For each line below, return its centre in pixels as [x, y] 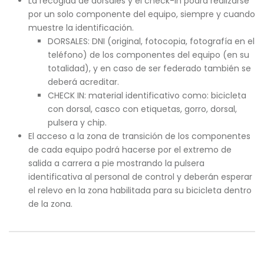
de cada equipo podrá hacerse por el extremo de [130, 150]
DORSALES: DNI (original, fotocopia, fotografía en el [151, 41]
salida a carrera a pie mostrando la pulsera [116, 163]
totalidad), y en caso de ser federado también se [149, 68]
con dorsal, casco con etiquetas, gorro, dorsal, [142, 109]
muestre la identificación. [81, 28]
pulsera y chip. [77, 123]
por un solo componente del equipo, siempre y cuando [141, 14]
